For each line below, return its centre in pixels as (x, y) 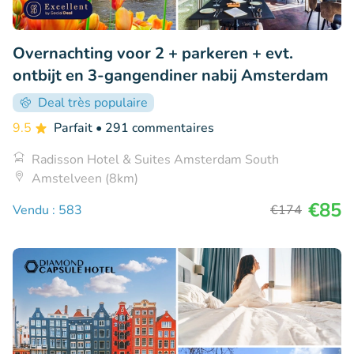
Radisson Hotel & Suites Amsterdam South (155, 159)
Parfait (75, 128)
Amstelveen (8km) (85, 178)
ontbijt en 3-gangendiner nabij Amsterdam (171, 75)
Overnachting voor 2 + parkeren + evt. (153, 53)
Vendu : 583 (47, 210)
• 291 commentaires (155, 128)
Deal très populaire (93, 102)
